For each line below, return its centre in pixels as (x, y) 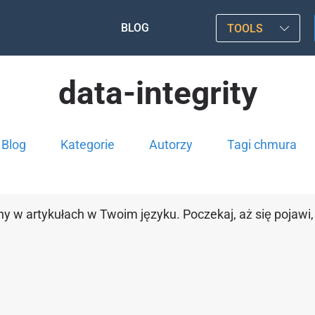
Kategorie (87, 144)
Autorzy (171, 144)
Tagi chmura (262, 144)
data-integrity (157, 93)
